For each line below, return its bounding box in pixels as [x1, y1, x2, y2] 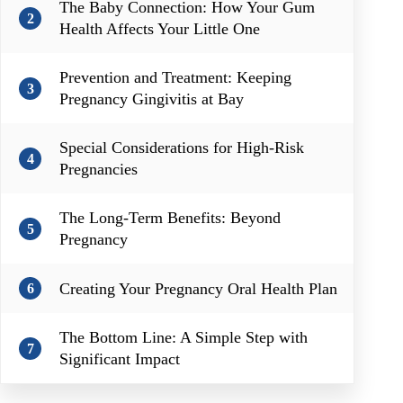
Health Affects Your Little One [59, 20, 260, 39]
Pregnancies [59, 160, 138, 179]
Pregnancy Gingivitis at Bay [59, 90, 244, 109]
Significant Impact [59, 350, 180, 369]
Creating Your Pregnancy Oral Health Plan [59, 279, 337, 298]
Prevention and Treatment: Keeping [59, 68, 291, 87]
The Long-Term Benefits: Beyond [59, 209, 281, 228]
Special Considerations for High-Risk [59, 139, 304, 157]
